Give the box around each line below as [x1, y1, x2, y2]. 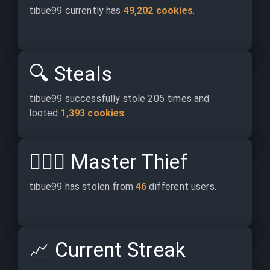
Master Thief [65, 149, 188, 174]
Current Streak [49, 237, 186, 262]
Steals [49, 61, 113, 86]
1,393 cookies [60, 107, 125, 119]
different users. [146, 181, 216, 192]
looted [29, 107, 61, 119]
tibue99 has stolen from [29, 181, 136, 192]
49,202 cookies [123, 5, 193, 16]
